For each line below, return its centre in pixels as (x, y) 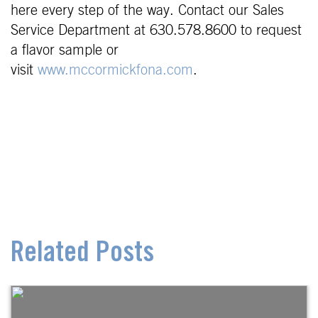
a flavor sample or (65, 50)
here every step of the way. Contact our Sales (147, 10)
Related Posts (82, 254)
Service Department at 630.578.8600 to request (156, 30)
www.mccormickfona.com (115, 70)
